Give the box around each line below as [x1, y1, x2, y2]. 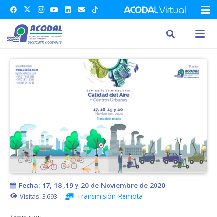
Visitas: [20, 191, 43, 201]
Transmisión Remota [77, 191, 143, 201]
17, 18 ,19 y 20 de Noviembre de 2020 [42, 180, 165, 190]
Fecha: [18, 180, 42, 190]
